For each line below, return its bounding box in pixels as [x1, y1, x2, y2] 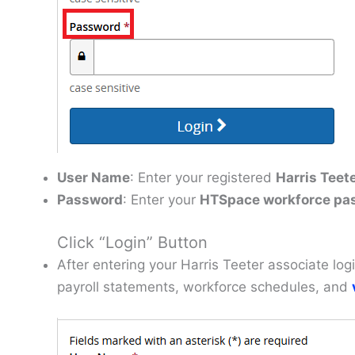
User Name [57, 170, 130, 186]
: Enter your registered [130, 170, 276, 186]
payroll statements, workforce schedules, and [57, 278, 352, 295]
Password [57, 192, 123, 208]
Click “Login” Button [57, 232, 208, 252]
